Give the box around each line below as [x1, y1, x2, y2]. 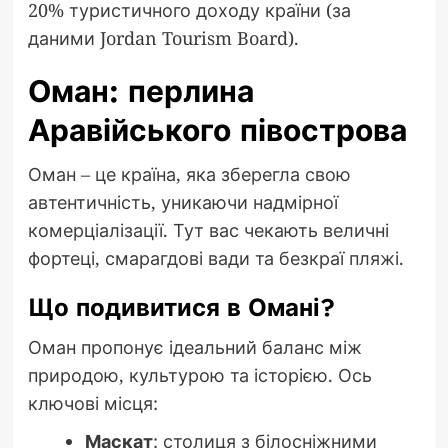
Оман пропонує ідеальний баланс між [27, 335, 362, 360]
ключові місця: [27, 391, 158, 416]
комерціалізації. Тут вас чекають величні [27, 218, 389, 243]
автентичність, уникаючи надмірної [27, 190, 338, 215]
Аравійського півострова [27, 109, 407, 153]
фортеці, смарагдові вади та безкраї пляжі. [27, 246, 404, 271]
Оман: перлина [27, 70, 254, 114]
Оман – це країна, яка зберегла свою [27, 162, 351, 187]
